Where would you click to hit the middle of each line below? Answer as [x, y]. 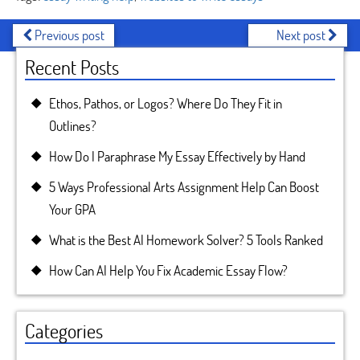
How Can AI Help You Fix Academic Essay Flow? [168, 270]
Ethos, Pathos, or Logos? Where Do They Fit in [166, 103]
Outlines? [73, 126]
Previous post [68, 35]
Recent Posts [72, 67]
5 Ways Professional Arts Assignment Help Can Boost [184, 187]
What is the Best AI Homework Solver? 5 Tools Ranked [186, 240]
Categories [64, 331]
